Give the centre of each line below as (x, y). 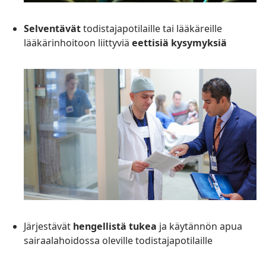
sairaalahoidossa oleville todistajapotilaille (118, 240)
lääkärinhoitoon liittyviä (78, 43)
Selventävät (52, 29)
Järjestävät (48, 226)
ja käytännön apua (199, 226)
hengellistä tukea (115, 226)
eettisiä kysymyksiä (179, 43)
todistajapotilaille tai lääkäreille (151, 29)
